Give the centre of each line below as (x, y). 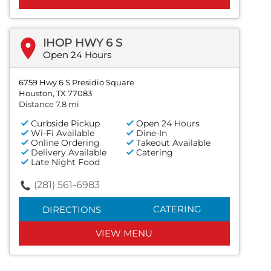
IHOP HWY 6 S (83, 43)
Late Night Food (65, 162)
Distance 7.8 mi (49, 104)
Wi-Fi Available (63, 133)
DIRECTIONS (71, 210)
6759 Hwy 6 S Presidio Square (77, 83)
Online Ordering (65, 143)
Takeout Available (174, 143)
